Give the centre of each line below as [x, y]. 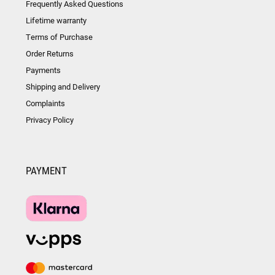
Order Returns [50, 54]
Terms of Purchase [59, 37]
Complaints [45, 103]
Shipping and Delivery [63, 87]
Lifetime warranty [56, 21]
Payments [43, 70]
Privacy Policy [50, 120]
